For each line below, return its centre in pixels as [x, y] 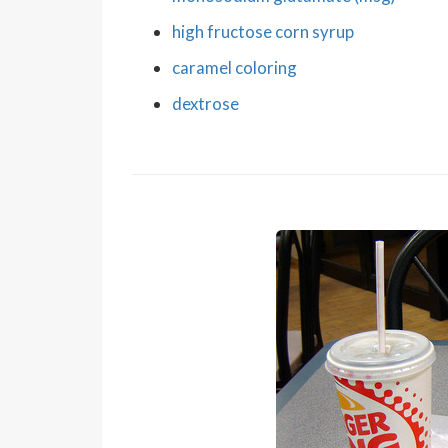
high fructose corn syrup [263, 31]
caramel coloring [234, 67]
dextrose [205, 103]
